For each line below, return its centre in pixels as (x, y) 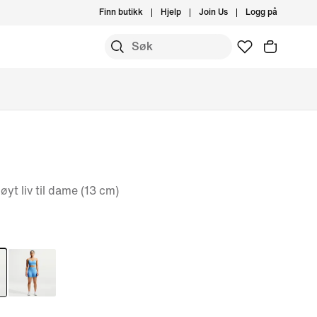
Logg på (261, 12)
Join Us (213, 12)
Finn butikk (121, 12)
